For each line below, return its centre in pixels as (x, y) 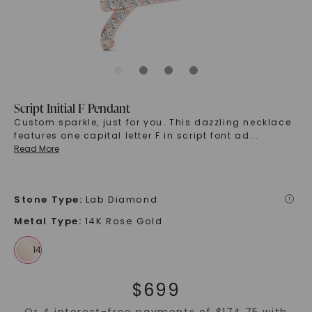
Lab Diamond (122, 200)
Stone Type (46, 200)
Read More (36, 149)
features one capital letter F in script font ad (132, 136)
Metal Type (46, 221)
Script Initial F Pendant (72, 108)
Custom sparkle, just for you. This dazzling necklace (153, 123)
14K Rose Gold (124, 221)
